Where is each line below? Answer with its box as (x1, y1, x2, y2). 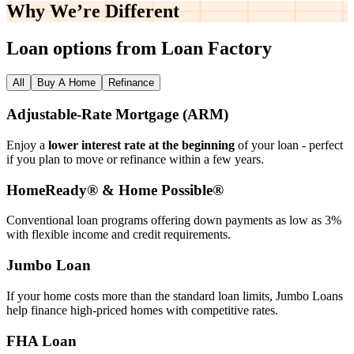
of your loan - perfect (235, 137, 343, 152)
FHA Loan (6, 332, 77, 349)
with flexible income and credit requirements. (6, 228, 231, 242)
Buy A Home (37, 77, 96, 89)
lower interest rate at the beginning (48, 137, 235, 152)
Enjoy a (6, 137, 48, 152)
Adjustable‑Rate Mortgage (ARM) (6, 106, 228, 123)
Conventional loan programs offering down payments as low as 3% (6, 213, 341, 228)
